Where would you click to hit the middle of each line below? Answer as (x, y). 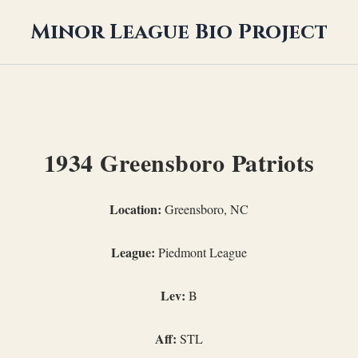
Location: (135, 209)
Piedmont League (201, 252)
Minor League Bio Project (179, 32)
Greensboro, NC (205, 209)
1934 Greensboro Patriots (179, 162)
